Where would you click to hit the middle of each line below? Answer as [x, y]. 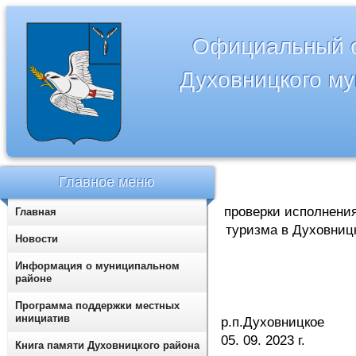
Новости [37, 239]
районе [33, 279]
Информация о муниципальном [97, 266]
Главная [36, 212]
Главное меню [107, 182]
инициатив [43, 318]
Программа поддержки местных [97, 306]
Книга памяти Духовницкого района [107, 345]
